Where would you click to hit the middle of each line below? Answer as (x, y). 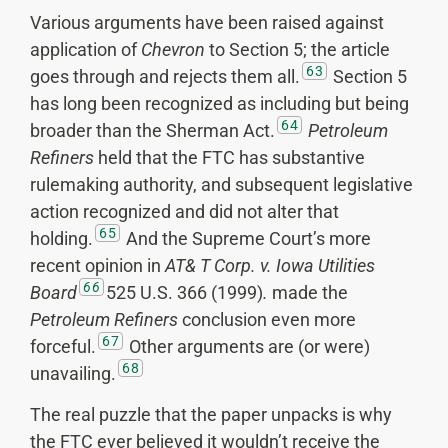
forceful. (63, 346)
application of (85, 49)
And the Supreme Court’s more (246, 238)
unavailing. (73, 373)
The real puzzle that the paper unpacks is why (211, 414)
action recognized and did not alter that (184, 211)
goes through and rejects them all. (165, 76)
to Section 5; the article (297, 49)
